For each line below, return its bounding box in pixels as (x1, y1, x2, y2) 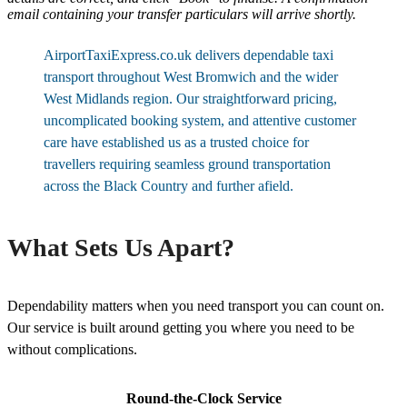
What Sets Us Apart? (7, 233, 234, 263)
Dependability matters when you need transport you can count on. (7, 298, 384, 314)
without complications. (7, 342, 137, 358)
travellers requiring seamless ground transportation (44, 156, 331, 173)
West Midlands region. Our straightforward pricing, (44, 91, 337, 107)
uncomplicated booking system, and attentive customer (44, 113, 356, 129)
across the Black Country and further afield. (44, 178, 293, 194)
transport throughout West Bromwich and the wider (44, 69, 338, 85)
